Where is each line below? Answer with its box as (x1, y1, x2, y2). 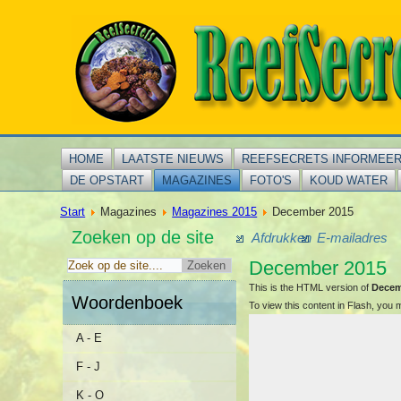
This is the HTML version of (249, 282, 372, 293)
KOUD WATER (310, 174, 388, 187)
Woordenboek (72, 293, 183, 312)
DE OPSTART (70, 174, 145, 187)
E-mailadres (317, 230, 388, 245)
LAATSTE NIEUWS (122, 152, 225, 166)
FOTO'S (250, 174, 293, 187)
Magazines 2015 (172, 205, 258, 218)
